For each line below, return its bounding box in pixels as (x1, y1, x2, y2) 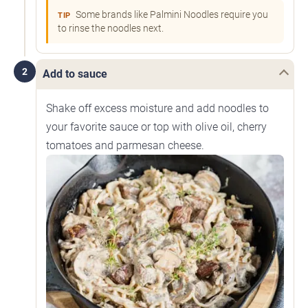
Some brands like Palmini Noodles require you (73, 9, 268, 21)
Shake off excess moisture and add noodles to (46, 102, 269, 115)
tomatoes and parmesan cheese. (46, 139, 204, 153)
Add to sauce (43, 67, 107, 81)
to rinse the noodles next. (58, 23, 164, 34)
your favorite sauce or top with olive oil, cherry (46, 120, 267, 134)
